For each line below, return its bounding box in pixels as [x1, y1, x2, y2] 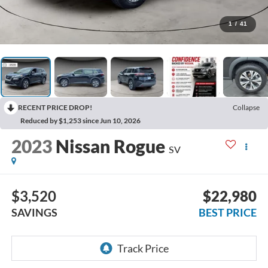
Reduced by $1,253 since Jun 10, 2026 [20, 116, 141, 126]
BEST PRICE [199, 205, 257, 219]
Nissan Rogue [55, 135, 165, 157]
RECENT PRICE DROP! [18, 103, 92, 112]
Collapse [233, 103, 260, 112]
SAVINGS [11, 205, 57, 219]
